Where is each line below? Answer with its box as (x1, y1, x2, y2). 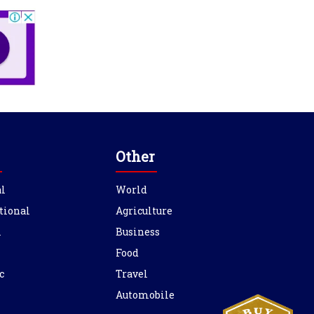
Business (115, 224, 160, 238)
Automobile (115, 287, 175, 301)
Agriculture (115, 203, 172, 217)
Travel (115, 266, 148, 280)
